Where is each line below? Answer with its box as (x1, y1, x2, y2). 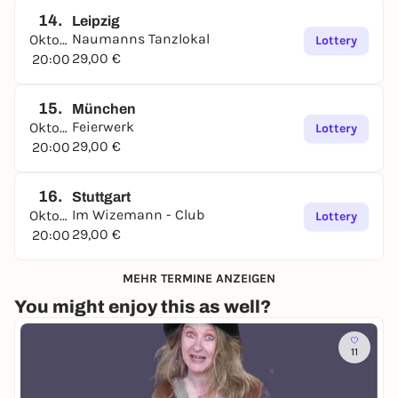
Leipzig (72, 13, 120, 28)
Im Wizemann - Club (72, 206, 204, 223)
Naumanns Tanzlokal (72, 30, 210, 47)
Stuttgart (72, 189, 131, 204)
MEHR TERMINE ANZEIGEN (123, 270, 275, 286)
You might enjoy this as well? (14, 297, 271, 316)
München (72, 101, 136, 116)
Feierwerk (72, 118, 134, 135)
